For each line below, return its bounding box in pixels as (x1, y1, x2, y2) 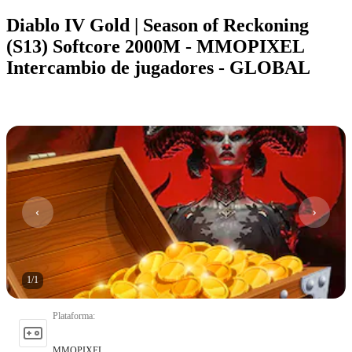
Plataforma (53, 310, 93, 321)
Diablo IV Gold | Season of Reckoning (6, 14, 309, 35)
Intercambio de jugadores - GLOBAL (6, 57, 310, 78)
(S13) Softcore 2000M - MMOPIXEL (6, 35, 304, 57)
